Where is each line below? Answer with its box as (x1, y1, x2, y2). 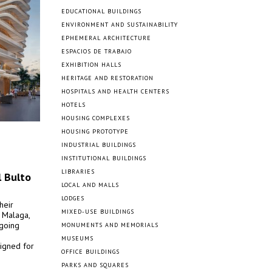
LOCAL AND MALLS (61, 181, 119, 189)
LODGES (61, 194, 84, 202)
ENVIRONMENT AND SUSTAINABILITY (61, 21, 178, 29)
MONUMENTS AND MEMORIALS (61, 221, 158, 229)
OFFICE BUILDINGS (61, 248, 120, 256)
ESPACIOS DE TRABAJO (61, 47, 132, 55)
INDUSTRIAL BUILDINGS (61, 141, 136, 149)
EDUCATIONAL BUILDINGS (61, 7, 141, 15)
